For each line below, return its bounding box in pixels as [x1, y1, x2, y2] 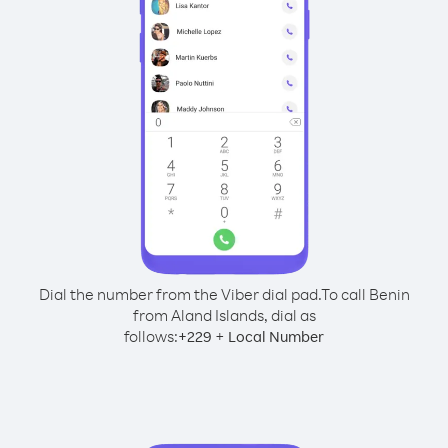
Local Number [228, 327, 324, 346]
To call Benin [320, 284, 410, 304]
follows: [124, 326, 178, 346]
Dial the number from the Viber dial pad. [38, 284, 321, 304]
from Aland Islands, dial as [132, 305, 316, 325]
